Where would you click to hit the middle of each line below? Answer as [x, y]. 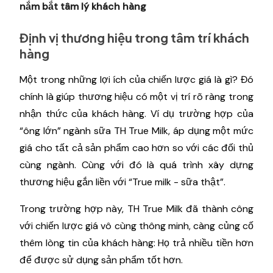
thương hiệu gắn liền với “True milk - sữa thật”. [124, 182]
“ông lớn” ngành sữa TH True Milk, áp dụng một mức [136, 130]
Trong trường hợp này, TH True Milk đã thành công [136, 208]
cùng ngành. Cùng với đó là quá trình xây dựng [136, 165]
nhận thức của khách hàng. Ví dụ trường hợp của [136, 113]
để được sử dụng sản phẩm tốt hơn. [102, 260]
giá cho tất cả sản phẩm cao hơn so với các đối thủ [136, 147]
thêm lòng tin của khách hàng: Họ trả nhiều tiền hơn [136, 243]
